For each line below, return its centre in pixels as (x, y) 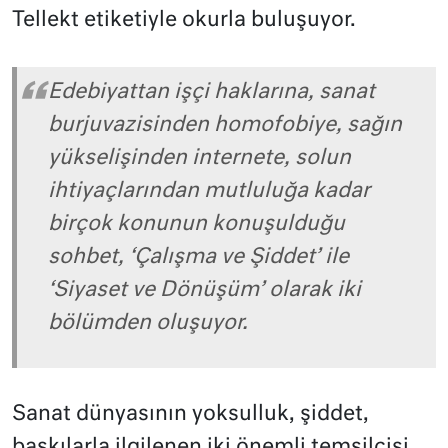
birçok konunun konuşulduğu (196, 224)
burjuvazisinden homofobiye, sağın (225, 125)
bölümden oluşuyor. (148, 323)
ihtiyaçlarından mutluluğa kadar (209, 191)
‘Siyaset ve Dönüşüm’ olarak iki (204, 290)
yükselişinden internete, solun (199, 158)
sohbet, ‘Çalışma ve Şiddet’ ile (198, 257)
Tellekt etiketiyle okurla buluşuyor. (184, 21)
